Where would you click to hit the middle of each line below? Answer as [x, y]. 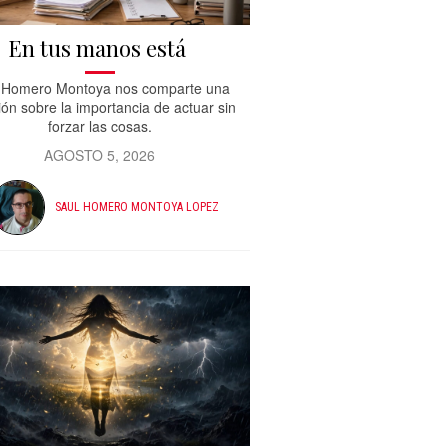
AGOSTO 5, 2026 [100, 154]
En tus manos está [100, 47]
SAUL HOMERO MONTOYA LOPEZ [137, 207]
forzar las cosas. [99, 125]
